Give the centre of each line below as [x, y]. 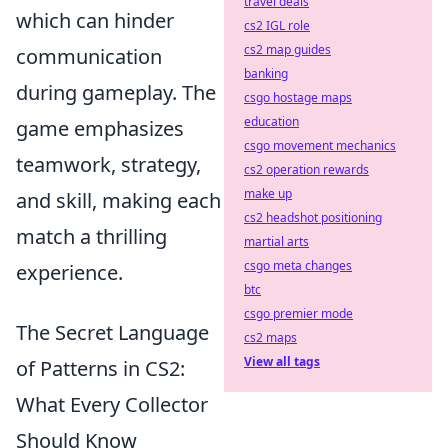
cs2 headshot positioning [313, 217]
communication [89, 57]
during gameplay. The [116, 93]
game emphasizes [100, 129]
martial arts [276, 241]
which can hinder [95, 21]
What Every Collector [112, 405]
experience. [69, 273]
